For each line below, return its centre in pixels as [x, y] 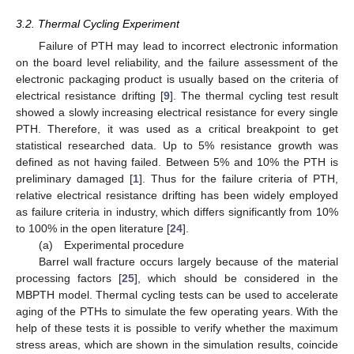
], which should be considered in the [236, 278]
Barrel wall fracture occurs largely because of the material [188, 261]
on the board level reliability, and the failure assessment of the [177, 62]
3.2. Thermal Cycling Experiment [98, 24]
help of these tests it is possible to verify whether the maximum [177, 328]
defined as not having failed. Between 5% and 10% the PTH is [177, 162]
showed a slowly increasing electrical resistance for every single [177, 112]
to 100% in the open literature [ [93, 228]
